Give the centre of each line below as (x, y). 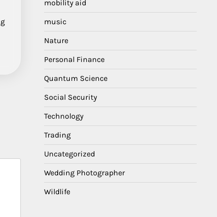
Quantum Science (76, 78)
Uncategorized (70, 154)
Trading (57, 135)
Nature (56, 40)
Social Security (70, 97)
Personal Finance (74, 59)
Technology (64, 116)
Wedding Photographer (85, 173)
